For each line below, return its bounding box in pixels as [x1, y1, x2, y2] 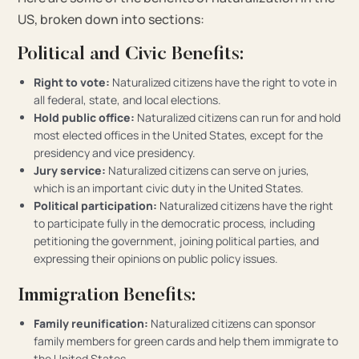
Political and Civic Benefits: [18, 44, 244, 64]
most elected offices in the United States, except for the [34, 127, 324, 143]
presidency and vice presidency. [34, 144, 196, 160]
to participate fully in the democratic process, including [34, 215, 316, 231]
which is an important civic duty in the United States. [34, 179, 305, 196]
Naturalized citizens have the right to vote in [110, 74, 337, 90]
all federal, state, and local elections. [34, 91, 222, 107]
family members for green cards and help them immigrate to [34, 333, 339, 349]
